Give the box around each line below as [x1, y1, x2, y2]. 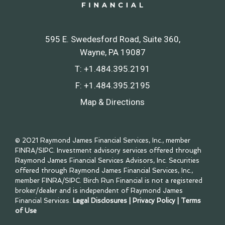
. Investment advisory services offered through [53, 147, 201, 154]
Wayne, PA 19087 [79, 47, 146, 57]
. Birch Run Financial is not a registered [80, 177, 202, 184]
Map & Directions [80, 97, 145, 107]
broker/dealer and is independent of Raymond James [15, 187, 183, 194]
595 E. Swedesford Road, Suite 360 [45, 34, 179, 44]
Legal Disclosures [73, 197, 127, 204]
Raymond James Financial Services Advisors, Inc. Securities [15, 157, 199, 164]
